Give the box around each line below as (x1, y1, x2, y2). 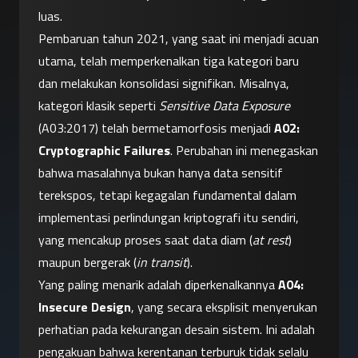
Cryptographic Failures (38, 141, 170, 161)
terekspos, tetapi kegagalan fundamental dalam (38, 185, 296, 205)
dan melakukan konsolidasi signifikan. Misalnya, (38, 74, 289, 93)
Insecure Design (38, 297, 131, 317)
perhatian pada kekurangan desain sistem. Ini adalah (38, 320, 315, 340)
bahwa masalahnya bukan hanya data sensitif (38, 163, 283, 183)
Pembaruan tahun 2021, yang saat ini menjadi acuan (38, 29, 319, 49)
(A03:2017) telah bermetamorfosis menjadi (38, 118, 274, 138)
